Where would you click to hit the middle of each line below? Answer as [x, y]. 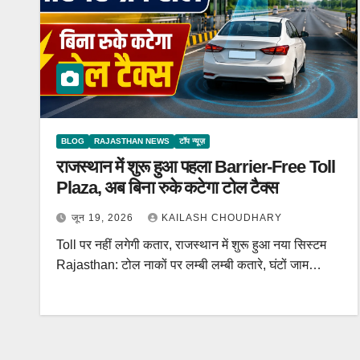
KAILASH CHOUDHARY [222, 218]
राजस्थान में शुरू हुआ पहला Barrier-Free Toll [196, 167]
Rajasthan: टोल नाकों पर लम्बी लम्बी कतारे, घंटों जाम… [189, 265]
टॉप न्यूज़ [192, 141]
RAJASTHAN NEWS [132, 141]
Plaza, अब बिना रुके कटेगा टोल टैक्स [168, 188]
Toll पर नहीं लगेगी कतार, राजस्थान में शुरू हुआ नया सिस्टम [191, 245]
